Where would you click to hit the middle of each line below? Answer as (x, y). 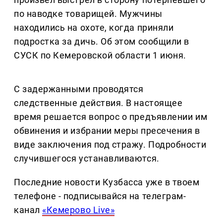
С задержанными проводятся (79, 89)
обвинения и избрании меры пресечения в (107, 131)
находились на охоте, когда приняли (94, 28)
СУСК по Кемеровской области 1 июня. (100, 55)
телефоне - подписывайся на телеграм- (100, 196)
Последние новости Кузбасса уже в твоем (107, 182)
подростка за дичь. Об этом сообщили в (102, 42)
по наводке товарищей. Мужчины (88, 14)
